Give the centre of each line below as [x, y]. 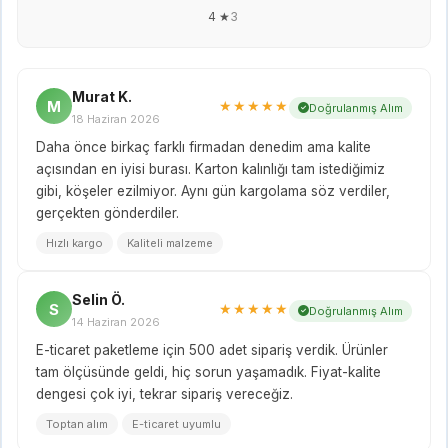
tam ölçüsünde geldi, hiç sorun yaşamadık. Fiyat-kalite [208, 371]
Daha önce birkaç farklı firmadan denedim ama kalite [203, 146]
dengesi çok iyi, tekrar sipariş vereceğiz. [164, 393]
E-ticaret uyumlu [176, 423]
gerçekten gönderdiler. [107, 212]
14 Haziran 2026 [116, 321]
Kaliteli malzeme [170, 242]
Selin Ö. [98, 299]
